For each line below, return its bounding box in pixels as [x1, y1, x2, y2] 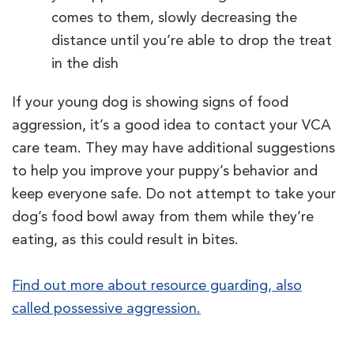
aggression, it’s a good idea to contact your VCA [12, 118, 331, 133]
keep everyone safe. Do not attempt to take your [12, 186, 336, 201]
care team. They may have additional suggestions [12, 141, 335, 156]
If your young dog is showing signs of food [12, 95, 288, 110]
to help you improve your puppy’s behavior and [12, 164, 318, 179]
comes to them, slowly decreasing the [51, 10, 297, 25]
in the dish [51, 56, 119, 71]
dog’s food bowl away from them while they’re [12, 209, 314, 224]
